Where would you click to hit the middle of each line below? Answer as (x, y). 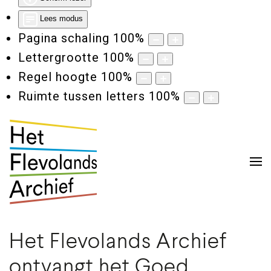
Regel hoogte (58, 77)
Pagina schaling (64, 38)
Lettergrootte (59, 57)
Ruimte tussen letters (82, 96)
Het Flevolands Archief (118, 242)
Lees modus (61, 19)
